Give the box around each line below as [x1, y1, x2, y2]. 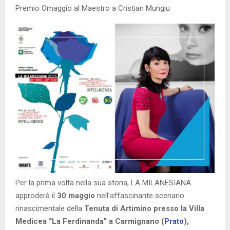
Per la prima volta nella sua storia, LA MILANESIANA [15, 178, 191, 188]
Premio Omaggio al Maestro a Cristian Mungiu [15, 4, 170, 13]
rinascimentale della [15, 204, 84, 214]
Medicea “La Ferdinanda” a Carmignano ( [15, 217, 164, 226]
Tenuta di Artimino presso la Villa [84, 204, 204, 214]
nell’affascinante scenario [95, 191, 184, 201]
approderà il [15, 191, 55, 201]
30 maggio [55, 191, 95, 201]
